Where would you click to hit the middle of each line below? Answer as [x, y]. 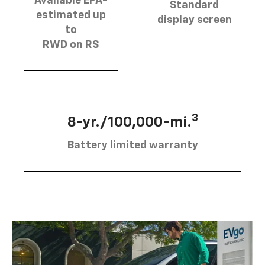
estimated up [71, 15]
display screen [194, 20]
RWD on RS [71, 45]
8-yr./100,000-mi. [129, 122]
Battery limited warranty [132, 145]
